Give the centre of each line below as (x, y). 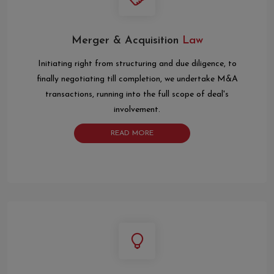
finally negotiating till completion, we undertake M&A (137, 80)
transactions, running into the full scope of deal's (137, 95)
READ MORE (132, 134)
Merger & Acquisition (125, 41)
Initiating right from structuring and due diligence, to (137, 64)
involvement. (137, 110)
